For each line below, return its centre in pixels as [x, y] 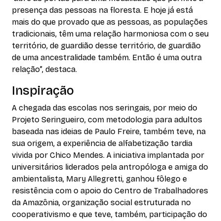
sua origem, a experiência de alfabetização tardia [102, 143]
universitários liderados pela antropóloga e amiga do [110, 167]
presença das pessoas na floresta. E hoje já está [102, 10]
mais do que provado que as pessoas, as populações [110, 22]
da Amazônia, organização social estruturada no [101, 202]
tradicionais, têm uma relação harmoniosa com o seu [110, 34]
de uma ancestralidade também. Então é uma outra [107, 57]
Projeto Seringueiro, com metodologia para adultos [107, 119]
